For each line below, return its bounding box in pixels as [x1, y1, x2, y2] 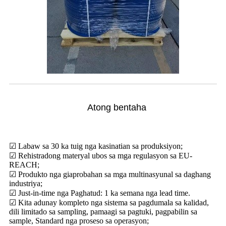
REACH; [9, 160, 39, 169]
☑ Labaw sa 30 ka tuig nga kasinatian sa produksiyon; [9, 142, 183, 150]
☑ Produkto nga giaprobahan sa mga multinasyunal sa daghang [9, 170, 211, 179]
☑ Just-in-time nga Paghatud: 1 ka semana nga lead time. [9, 189, 190, 197]
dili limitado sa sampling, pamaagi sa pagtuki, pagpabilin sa [9, 207, 197, 216]
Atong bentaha [87, 102, 146, 112]
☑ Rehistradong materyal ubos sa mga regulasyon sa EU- [9, 151, 192, 160]
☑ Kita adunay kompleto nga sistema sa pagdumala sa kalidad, [9, 198, 209, 207]
